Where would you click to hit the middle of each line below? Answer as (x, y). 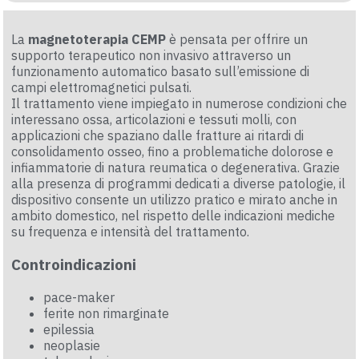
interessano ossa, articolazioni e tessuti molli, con (154, 120)
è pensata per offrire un (237, 40)
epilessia (69, 329)
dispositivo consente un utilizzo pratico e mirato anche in (175, 200)
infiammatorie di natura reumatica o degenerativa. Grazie (176, 168)
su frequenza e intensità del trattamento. (131, 232)
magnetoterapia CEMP (97, 40)
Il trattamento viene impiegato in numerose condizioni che (179, 104)
